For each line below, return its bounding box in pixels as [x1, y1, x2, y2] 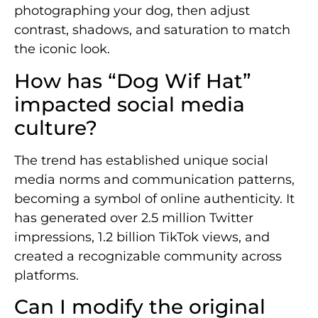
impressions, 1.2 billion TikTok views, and [14, 229, 270, 245]
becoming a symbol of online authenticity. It [14, 190, 295, 207]
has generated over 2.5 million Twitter [14, 209, 253, 226]
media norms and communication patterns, [14, 171, 295, 187]
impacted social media [14, 92, 245, 116]
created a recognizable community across [14, 248, 282, 264]
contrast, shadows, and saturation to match [14, 22, 290, 38]
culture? [14, 115, 97, 140]
